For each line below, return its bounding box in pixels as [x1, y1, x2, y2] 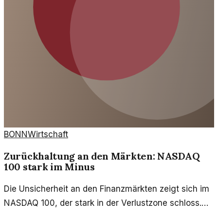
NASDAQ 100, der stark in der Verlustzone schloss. [4, 198, 201, 208]
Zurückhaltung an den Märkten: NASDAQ [4, 150, 200, 163]
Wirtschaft [28, 129, 68, 139]
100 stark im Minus [4, 161, 95, 173]
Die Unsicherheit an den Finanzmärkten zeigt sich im [4, 184, 209, 194]
